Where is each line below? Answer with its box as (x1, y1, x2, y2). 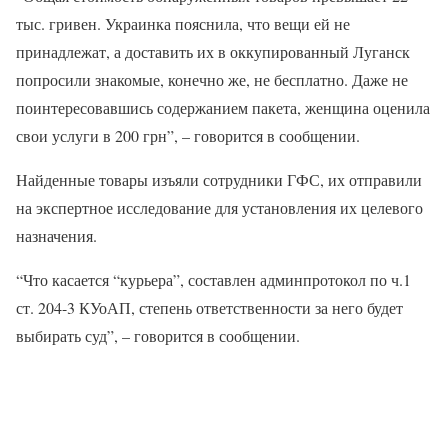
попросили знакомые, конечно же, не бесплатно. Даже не (16, 69, 408, 90)
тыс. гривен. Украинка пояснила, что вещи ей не (16, 13, 350, 34)
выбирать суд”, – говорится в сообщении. (16, 325, 300, 346)
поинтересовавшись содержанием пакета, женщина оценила (16, 97, 430, 118)
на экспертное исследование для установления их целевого (16, 197, 423, 218)
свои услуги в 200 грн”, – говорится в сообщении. (16, 125, 360, 146)
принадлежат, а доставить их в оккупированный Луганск (16, 41, 410, 62)
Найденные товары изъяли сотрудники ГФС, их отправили (16, 169, 422, 190)
